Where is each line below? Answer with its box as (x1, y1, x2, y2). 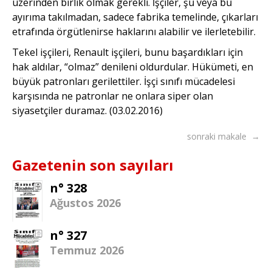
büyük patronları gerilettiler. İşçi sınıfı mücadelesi (12, 74, 235, 88)
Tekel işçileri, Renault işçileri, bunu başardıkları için (12, 45, 243, 59)
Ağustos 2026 (50, 195, 121, 210)
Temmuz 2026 (50, 243, 124, 257)
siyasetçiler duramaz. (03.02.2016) (12, 103, 163, 117)
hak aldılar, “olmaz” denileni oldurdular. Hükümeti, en (12, 59, 253, 73)
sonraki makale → (187, 130, 260, 142)
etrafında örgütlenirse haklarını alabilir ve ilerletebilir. (12, 24, 256, 38)
